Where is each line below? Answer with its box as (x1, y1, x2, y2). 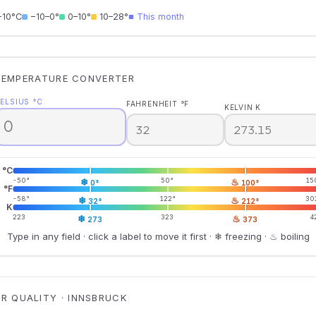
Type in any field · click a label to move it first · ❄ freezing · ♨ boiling (6, 230, 310, 242)
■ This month (128, 11, 184, 22)
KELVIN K (224, 103, 262, 111)
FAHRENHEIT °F (126, 99, 190, 108)
